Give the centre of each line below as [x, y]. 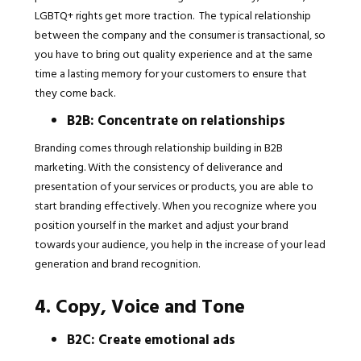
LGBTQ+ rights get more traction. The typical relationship [172, 15]
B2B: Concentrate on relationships [176, 120]
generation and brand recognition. [117, 263]
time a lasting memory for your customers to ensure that [170, 73]
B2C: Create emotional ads [151, 339]
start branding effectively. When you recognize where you [175, 205]
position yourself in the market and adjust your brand [161, 225]
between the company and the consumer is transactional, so [180, 35]
